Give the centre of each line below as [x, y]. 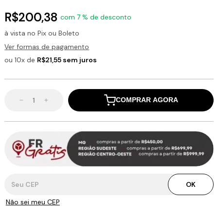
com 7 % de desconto [96, 17]
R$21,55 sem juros [67, 60]
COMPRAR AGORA [147, 100]
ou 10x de [21, 60]
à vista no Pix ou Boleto [42, 33]
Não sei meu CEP [33, 202]
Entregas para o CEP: [38, 175]
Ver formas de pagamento [47, 46]
